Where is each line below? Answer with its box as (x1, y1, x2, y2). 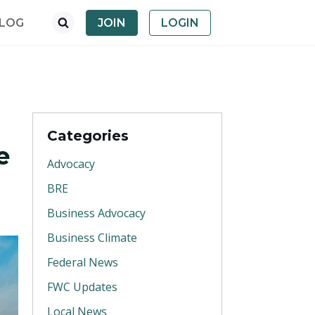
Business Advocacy (47, 205, 146, 221)
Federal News (47, 255, 118, 270)
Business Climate (47, 230, 137, 245)
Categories (47, 127, 129, 144)
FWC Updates (47, 279, 117, 295)
